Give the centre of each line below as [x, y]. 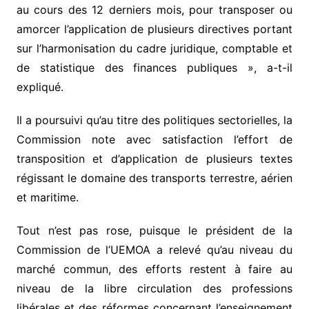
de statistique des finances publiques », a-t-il [154, 68]
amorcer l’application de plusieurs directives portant [154, 29]
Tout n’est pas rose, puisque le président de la [154, 231]
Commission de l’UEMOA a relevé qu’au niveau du [154, 250]
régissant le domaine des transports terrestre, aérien [154, 178]
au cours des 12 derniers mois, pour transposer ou [154, 10]
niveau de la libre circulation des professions [154, 289]
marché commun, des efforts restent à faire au [154, 269]
